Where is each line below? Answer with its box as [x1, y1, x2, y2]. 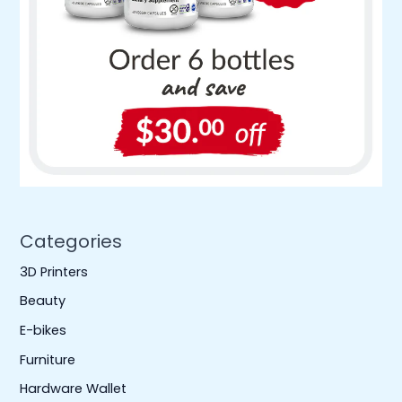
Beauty [20, 292, 66, 310]
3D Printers [20, 262, 89, 281]
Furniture [20, 350, 76, 369]
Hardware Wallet [20, 380, 127, 398]
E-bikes [20, 321, 67, 339]
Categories [20, 228, 123, 254]
